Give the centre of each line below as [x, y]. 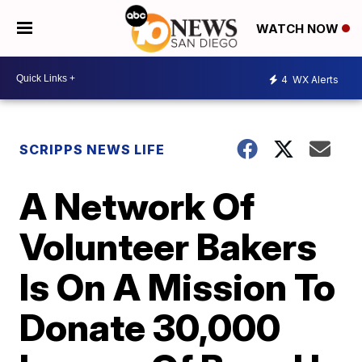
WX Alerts [314, 79]
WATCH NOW [299, 29]
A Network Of [137, 206]
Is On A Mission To [178, 287]
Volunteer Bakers [168, 246]
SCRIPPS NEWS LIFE [93, 149]
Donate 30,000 [150, 327]
